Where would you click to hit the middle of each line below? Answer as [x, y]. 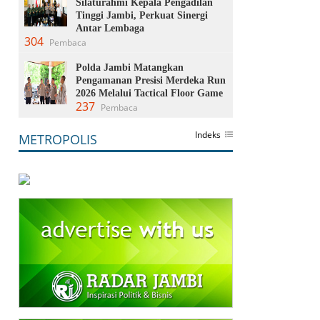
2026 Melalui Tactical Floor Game [149, 93]
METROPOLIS [58, 139]
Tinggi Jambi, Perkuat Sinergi [142, 15]
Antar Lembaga [110, 28]
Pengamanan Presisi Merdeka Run [151, 80]
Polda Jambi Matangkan [130, 67]
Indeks [208, 134]
